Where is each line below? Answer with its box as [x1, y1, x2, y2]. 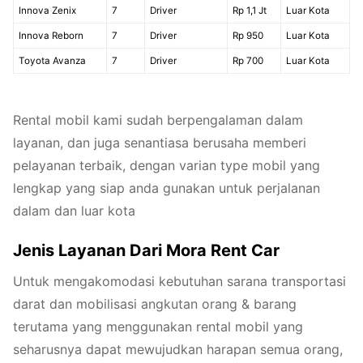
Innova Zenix [18, 4, 76, 16]
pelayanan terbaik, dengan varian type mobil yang [13, 156, 320, 173]
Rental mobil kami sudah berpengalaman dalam [13, 111, 303, 128]
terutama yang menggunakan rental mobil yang [13, 318, 303, 335]
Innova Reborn [18, 29, 83, 41]
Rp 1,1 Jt [232, 4, 267, 16]
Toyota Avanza [18, 54, 86, 66]
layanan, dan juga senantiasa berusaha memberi [13, 134, 306, 151]
